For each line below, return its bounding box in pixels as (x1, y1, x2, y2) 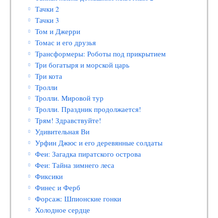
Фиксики (35, 171, 63, 181)
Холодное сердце (35, 205, 91, 215)
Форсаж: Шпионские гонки (35, 194, 122, 203)
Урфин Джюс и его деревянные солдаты (35, 138, 163, 148)
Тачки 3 (35, 15, 59, 25)
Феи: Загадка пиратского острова (35, 149, 142, 159)
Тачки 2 (35, 4, 59, 14)
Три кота (35, 71, 63, 81)
